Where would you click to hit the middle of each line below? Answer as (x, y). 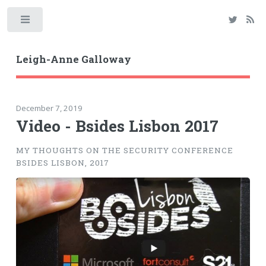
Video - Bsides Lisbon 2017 (117, 125)
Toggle (63, 22)
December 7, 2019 (49, 108)
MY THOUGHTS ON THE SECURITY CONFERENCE (124, 151)
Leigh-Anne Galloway (73, 59)
